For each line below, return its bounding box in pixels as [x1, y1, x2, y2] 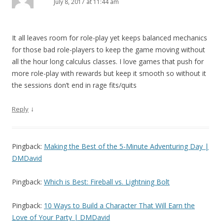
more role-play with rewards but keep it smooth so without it [12, 69, 206, 78]
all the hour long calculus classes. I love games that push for [12, 57, 204, 67]
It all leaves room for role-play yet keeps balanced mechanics [12, 33, 207, 43]
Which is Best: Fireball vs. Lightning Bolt [44, 177, 170, 187]
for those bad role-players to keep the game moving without [12, 45, 205, 55]
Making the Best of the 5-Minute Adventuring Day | [44, 142, 209, 151]
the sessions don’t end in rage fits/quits [12, 80, 137, 90]
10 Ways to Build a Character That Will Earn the [44, 201, 195, 211]
